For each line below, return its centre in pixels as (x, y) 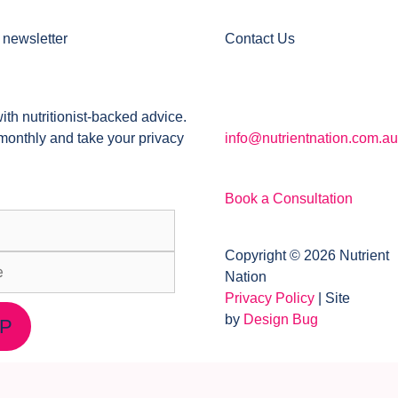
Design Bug (281, 319)
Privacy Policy (270, 298)
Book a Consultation (289, 198)
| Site (332, 298)
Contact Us (260, 38)
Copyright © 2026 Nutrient (307, 255)
